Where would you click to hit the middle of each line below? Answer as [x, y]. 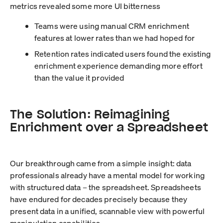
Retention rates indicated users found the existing [123, 53]
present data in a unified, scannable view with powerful [108, 211]
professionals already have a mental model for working [107, 175]
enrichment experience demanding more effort [118, 65]
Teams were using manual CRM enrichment [112, 25]
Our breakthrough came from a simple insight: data [101, 163]
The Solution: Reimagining [90, 114]
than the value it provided [79, 77]
